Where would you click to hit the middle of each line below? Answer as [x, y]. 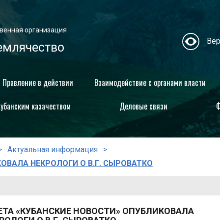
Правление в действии [38, 82]
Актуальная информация [53, 150]
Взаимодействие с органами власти [150, 82]
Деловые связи [143, 106]
